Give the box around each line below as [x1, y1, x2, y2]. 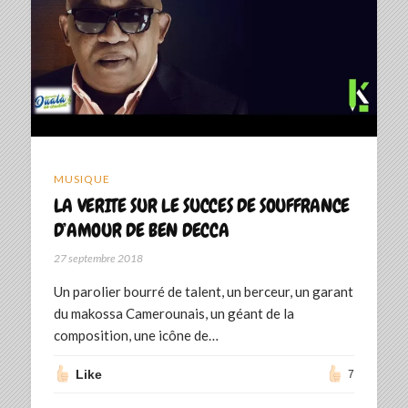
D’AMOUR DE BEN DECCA [53, 218, 229, 243]
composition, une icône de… [53, 327, 219, 344]
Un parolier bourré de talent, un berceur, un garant [53, 283, 353, 301]
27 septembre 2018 [53, 251, 143, 266]
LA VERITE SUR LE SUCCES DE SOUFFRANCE [53, 193, 350, 219]
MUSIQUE [53, 172, 110, 187]
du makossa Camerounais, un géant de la [53, 305, 294, 322]
